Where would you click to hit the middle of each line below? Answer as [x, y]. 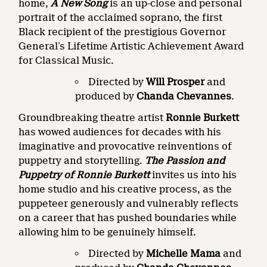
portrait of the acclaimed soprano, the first [121, 17]
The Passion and [185, 160]
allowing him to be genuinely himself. [108, 232]
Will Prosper [176, 82]
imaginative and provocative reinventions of [125, 146]
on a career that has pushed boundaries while [128, 218]
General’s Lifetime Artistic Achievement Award [131, 46]
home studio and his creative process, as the [125, 189]
